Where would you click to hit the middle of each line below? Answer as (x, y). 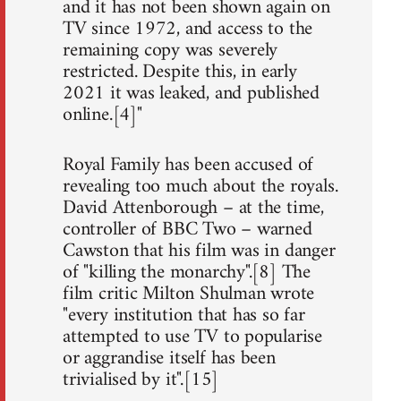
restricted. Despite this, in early (180, 72)
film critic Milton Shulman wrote (189, 294)
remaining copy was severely (171, 50)
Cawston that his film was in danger (199, 251)
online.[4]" (102, 115)
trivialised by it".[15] (141, 380)
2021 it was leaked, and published (192, 93)
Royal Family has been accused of (188, 165)
